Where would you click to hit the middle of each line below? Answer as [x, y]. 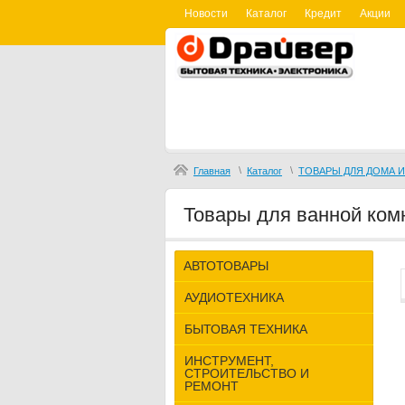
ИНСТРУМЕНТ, [229, 360]
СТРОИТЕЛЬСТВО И [247, 373]
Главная [212, 170]
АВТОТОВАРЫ [226, 265]
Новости [206, 14]
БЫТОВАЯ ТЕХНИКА [246, 329]
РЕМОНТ [212, 386]
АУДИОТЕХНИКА [234, 297]
